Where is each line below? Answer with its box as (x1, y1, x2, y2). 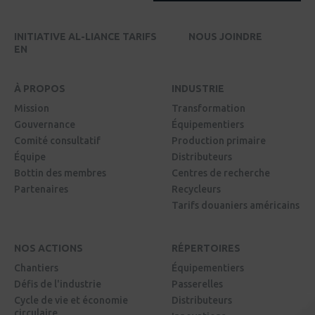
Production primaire (172, 135, 266, 147)
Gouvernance (14, 119, 75, 131)
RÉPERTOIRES (172, 243, 240, 255)
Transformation (172, 103, 245, 115)
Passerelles (172, 278, 223, 290)
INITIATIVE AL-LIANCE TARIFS (14, 31, 157, 43)
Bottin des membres (14, 167, 106, 179)
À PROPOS (14, 83, 65, 95)
